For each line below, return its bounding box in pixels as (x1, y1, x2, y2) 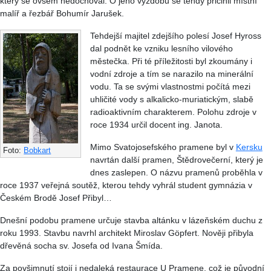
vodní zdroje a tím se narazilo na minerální (90, 69, 253, 79)
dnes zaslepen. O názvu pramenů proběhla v (90, 168, 263, 178)
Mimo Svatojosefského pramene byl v (90, 142, 236, 152)
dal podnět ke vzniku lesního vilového (90, 44, 233, 54)
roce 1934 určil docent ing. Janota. (90, 120, 223, 130)
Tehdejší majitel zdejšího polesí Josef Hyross (90, 31, 261, 41)
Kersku (235, 142, 263, 152)
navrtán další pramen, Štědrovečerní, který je (90, 155, 263, 165)
